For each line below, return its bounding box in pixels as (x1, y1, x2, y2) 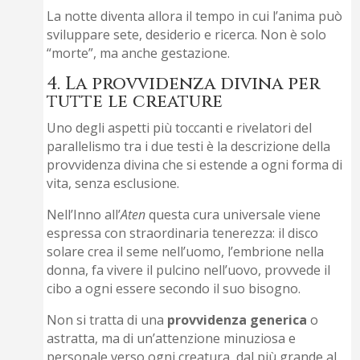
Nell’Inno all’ (47, 206, 121, 224)
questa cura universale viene (145, 206, 321, 224)
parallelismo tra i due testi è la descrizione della (47, 137, 331, 156)
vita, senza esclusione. (47, 174, 180, 193)
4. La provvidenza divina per (47, 72, 321, 96)
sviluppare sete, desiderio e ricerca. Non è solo (47, 26, 327, 44)
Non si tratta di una (47, 311, 168, 329)
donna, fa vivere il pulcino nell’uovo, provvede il (47, 261, 331, 280)
